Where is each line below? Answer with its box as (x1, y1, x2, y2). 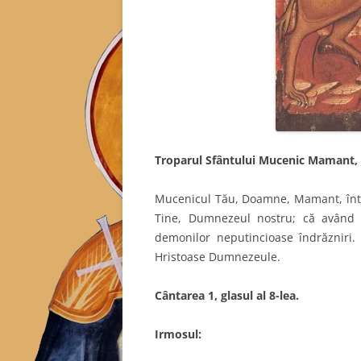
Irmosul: (155, 326, 201, 342)
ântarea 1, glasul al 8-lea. (162, 287, 299, 303)
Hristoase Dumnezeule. (155, 248, 280, 264)
